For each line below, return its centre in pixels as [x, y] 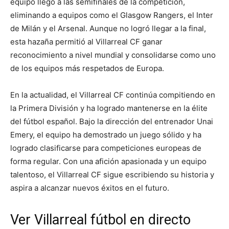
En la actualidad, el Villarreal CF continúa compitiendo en [113, 95]
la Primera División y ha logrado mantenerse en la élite [109, 108]
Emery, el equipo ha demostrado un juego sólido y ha [106, 135]
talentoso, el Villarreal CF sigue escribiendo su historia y [112, 175]
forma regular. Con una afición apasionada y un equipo [108, 162]
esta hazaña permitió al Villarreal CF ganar [86, 42]
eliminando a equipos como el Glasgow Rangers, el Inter [112, 15]
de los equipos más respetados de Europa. [87, 68]
